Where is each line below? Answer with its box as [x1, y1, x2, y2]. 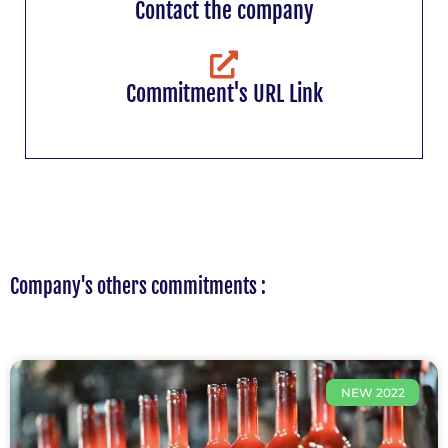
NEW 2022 [340, 384, 405, 400]
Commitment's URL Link [125, 80, 323, 108]
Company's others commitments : [10, 274, 266, 300]
